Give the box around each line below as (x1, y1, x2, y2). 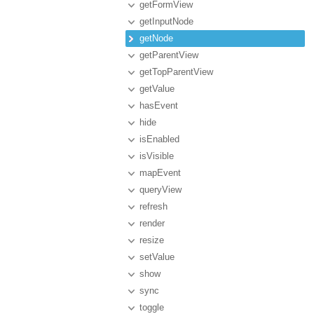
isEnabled (139, 134, 179, 144)
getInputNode (139, 16, 193, 27)
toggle (139, 302, 164, 313)
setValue (139, 252, 175, 262)
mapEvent (139, 168, 181, 178)
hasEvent (139, 100, 178, 111)
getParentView (139, 50, 198, 60)
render (139, 218, 165, 228)
